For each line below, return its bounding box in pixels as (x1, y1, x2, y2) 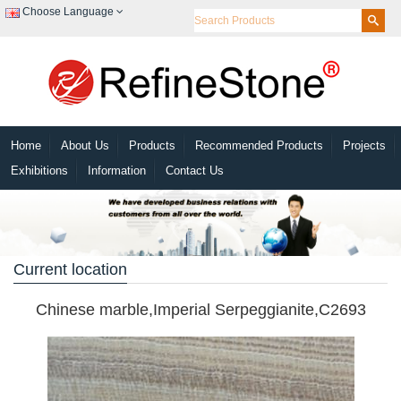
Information (88, 163, 146, 177)
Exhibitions (11, 163, 68, 177)
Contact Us (166, 163, 224, 177)
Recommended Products (195, 138, 323, 152)
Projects (343, 138, 386, 152)
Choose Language (22, 5, 114, 19)
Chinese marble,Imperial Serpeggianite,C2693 (35, 301, 366, 320)
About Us (61, 138, 109, 152)
